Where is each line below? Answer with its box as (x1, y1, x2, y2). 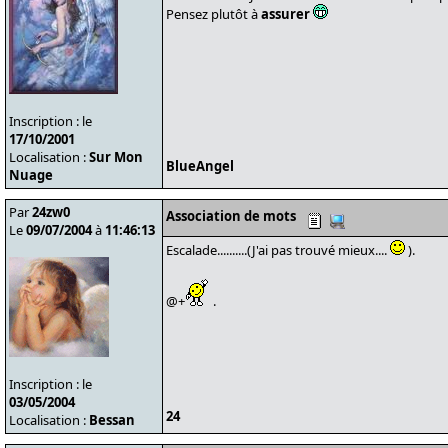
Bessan (89, 411, 135, 429)
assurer (261, 5, 310, 23)
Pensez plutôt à (166, 5, 261, 23)
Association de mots (166, 207, 296, 225)
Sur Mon (89, 148, 143, 166)
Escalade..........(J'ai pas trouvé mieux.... (166, 241, 390, 259)
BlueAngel (166, 157, 234, 175)
